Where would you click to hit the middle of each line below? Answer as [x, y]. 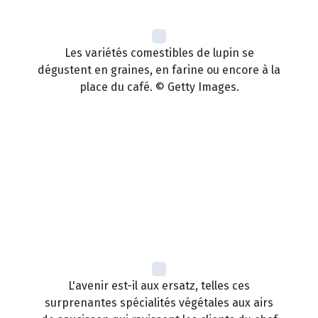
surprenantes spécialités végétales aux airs [159, 302]
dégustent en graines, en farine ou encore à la [159, 70]
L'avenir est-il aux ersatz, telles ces [159, 285]
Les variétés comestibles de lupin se [159, 53]
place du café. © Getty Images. [159, 87]
